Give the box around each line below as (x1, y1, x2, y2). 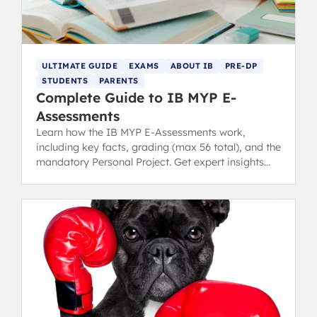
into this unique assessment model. (36, 170, 202, 183)
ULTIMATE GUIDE (42, 60, 117, 71)
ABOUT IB (170, 60, 214, 71)
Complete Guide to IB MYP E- (36, 88, 236, 106)
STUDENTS (42, 75, 88, 86)
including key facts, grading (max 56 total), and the (36, 140, 281, 154)
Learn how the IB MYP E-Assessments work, (36, 125, 246, 139)
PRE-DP (224, 60, 258, 71)
